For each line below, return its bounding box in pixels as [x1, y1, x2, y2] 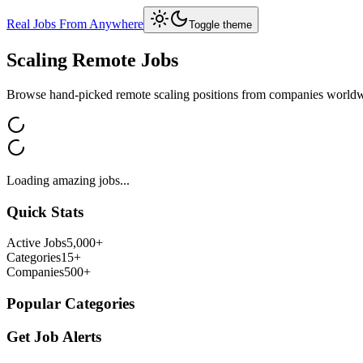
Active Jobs [6, 236, 66, 250]
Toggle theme [189, 19, 252, 31]
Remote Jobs [67, 49, 178, 70]
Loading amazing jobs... [6, 173, 130, 187]
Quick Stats [6, 203, 83, 220]
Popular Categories [6, 294, 135, 312]
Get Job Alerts [6, 327, 101, 345]
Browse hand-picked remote [6, 87, 154, 101]
